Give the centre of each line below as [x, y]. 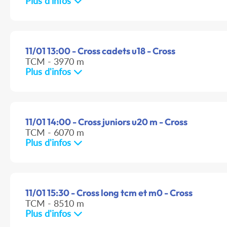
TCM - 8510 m [55, 203]
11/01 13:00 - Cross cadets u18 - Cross [100, 51]
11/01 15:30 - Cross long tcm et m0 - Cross [109, 193]
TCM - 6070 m [55, 133]
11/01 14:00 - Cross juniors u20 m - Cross [106, 122]
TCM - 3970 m [55, 62]
